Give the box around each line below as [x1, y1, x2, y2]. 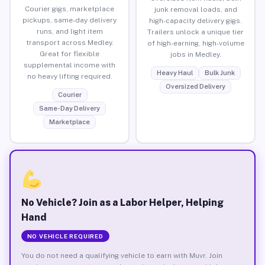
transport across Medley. [25, 38, 114, 47]
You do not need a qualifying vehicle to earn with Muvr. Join [21, 251, 222, 260]
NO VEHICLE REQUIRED [27, 232, 104, 240]
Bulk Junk [204, 69, 235, 76]
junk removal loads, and [154, 5, 237, 14]
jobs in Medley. [170, 50, 221, 59]
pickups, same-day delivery [22, 15, 117, 24]
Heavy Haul [156, 69, 193, 76]
